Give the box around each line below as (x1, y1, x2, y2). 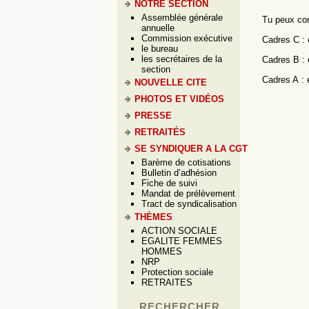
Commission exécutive (141, 33, 232, 43)
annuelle (141, 23, 175, 33)
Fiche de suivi (141, 178, 197, 188)
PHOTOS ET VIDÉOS (134, 94, 224, 104)
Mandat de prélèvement (141, 188, 235, 199)
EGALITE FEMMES (141, 236, 222, 246)
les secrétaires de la (141, 54, 222, 64)
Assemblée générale (141, 12, 223, 23)
